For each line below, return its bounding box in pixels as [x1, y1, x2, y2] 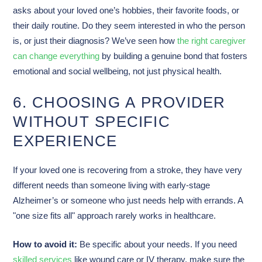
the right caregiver [177, 36, 246, 46]
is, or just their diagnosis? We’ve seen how [13, 36, 178, 46]
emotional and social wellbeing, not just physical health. [13, 67, 222, 77]
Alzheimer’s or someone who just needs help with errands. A [13, 195, 243, 205]
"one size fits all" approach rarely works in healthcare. [13, 211, 216, 220]
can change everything [13, 51, 100, 61]
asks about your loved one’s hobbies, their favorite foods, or [13, 6, 240, 16]
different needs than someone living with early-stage [13, 180, 211, 190]
